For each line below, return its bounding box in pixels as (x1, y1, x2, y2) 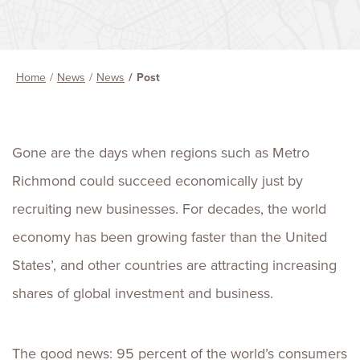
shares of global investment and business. (12, 283, 281, 304)
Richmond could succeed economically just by (12, 170, 303, 191)
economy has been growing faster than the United (12, 227, 327, 247)
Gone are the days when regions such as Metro (12, 142, 309, 163)
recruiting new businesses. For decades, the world (12, 198, 326, 219)
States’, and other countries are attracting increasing (12, 255, 337, 276)
